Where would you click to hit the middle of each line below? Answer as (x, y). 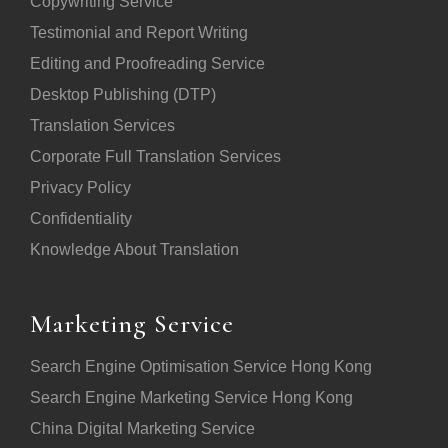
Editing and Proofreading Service (147, 63)
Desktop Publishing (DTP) (123, 94)
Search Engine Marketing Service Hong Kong (191, 397)
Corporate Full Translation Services (155, 156)
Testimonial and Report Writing (139, 32)
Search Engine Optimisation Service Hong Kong (201, 366)
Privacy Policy (80, 187)
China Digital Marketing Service (142, 428)
